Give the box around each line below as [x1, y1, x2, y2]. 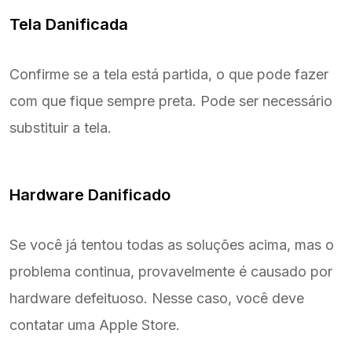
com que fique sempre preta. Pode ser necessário [9, 92, 332, 109]
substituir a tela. [9, 119, 112, 136]
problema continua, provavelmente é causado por [9, 262, 332, 280]
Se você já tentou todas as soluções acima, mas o [9, 236, 334, 253]
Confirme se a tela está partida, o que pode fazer [9, 65, 328, 82]
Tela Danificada [9, 14, 128, 34]
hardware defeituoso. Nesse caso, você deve [9, 289, 304, 306]
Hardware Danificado [9, 185, 170, 204]
